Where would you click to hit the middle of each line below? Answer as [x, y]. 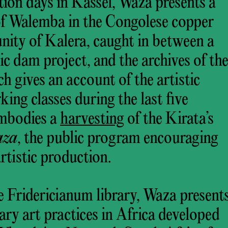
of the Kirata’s [169, 119]
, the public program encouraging [118, 138]
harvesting [92, 119]
